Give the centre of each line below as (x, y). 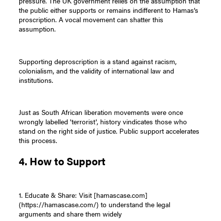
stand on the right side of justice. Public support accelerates (109, 131)
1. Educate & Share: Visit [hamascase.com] (83, 195)
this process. (38, 140)
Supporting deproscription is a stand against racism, (98, 61)
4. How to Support (64, 161)
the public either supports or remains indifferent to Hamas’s (109, 10)
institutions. (36, 80)
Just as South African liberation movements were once (101, 112)
